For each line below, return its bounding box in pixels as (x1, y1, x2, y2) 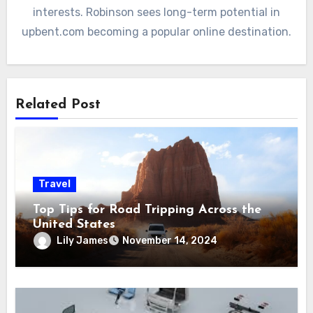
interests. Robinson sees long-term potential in (33, 6, 280, 20)
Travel (38, 178, 71, 191)
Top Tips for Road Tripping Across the (33, 203, 262, 217)
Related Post (15, 97, 101, 112)
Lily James (57, 234, 109, 247)
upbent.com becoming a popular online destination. (22, 25, 291, 39)
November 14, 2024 (122, 235, 218, 247)
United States (33, 218, 116, 232)
